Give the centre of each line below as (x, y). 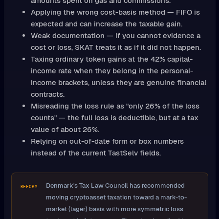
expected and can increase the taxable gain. (106, 24)
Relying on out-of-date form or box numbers (107, 141)
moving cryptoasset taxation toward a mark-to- (116, 197)
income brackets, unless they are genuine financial (118, 83)
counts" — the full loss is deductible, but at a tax (114, 118)
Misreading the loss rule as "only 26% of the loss (115, 106)
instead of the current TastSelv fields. (96, 153)
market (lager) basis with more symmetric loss (114, 209)
